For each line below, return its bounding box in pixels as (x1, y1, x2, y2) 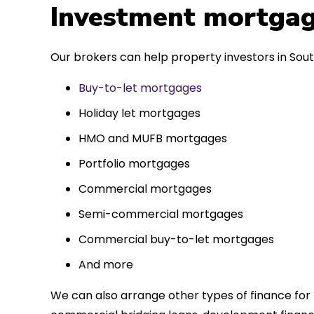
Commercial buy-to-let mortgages (78, 231, 274, 247)
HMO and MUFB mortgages (78, 130, 227, 146)
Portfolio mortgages (78, 155, 190, 172)
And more (78, 256, 133, 273)
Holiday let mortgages (78, 104, 200, 121)
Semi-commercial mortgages (78, 205, 243, 222)
